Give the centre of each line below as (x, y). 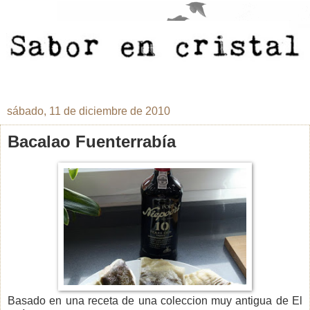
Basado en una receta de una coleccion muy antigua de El (155, 300)
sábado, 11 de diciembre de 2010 (89, 111)
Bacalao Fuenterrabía (92, 141)
